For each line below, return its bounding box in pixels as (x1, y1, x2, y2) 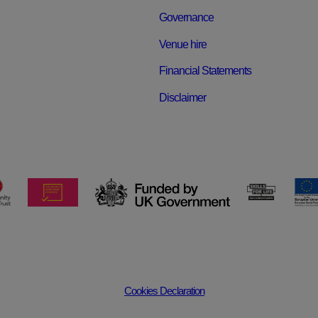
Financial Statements (159, 65, 251, 77)
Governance (159, 11, 214, 23)
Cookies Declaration (124, 284, 205, 297)
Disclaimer (159, 91, 206, 104)
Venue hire (159, 38, 207, 50)
